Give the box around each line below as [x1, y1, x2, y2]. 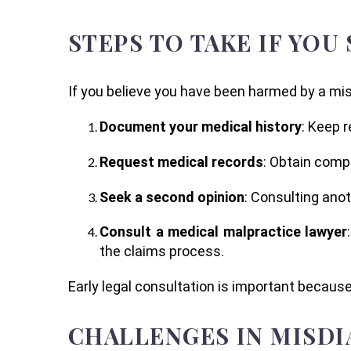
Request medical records [100, 153, 263, 170]
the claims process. [100, 243, 224, 260]
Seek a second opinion [100, 188, 244, 205]
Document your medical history [100, 118, 302, 135]
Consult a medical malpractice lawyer [100, 223, 348, 241]
